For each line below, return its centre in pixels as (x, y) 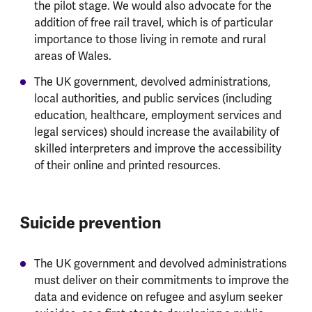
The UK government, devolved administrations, (152, 82)
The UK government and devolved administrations (160, 264)
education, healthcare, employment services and (157, 115)
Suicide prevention (91, 223)
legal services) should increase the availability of (156, 132)
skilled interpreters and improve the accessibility (157, 149)
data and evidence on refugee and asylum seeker (158, 297)
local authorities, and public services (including (153, 99)
